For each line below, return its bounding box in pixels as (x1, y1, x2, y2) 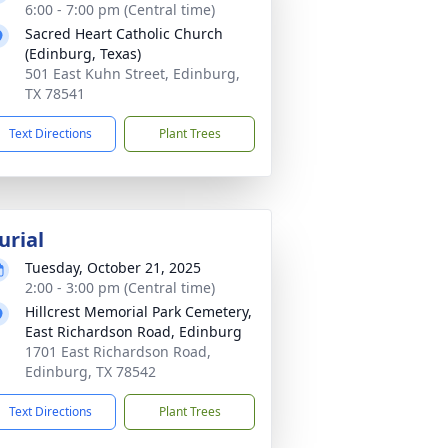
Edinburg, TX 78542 (25, 362, 156, 381)
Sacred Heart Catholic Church (25, 24, 223, 43)
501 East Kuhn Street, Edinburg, (25, 64, 240, 83)
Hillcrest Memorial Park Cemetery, (25, 302, 252, 321)
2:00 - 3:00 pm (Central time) (25, 278, 215, 297)
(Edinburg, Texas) (25, 44, 141, 63)
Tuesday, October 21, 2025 (25, 258, 201, 277)
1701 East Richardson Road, (25, 342, 211, 361)
